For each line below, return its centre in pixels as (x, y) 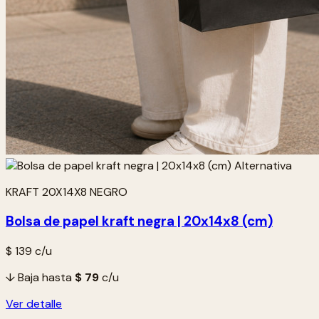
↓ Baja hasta (40, 278)
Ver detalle (34, 304)
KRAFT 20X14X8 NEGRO (67, 192)
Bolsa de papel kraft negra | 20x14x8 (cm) (139, 221)
